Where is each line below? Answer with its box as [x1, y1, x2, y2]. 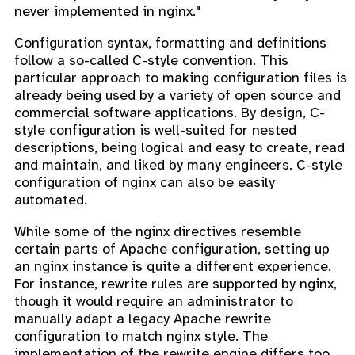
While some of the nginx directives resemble [14, 223, 301, 241]
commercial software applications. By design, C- [14, 104, 325, 122]
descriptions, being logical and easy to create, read [14, 139, 345, 157]
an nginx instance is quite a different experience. [14, 258, 331, 276]
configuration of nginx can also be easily [14, 174, 275, 192]
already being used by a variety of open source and [14, 86, 341, 105]
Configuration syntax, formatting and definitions [14, 34, 326, 52]
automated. [14, 191, 87, 209]
